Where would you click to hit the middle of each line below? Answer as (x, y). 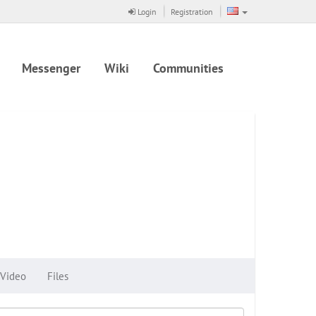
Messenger (51, 68)
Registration (192, 11)
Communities (188, 68)
